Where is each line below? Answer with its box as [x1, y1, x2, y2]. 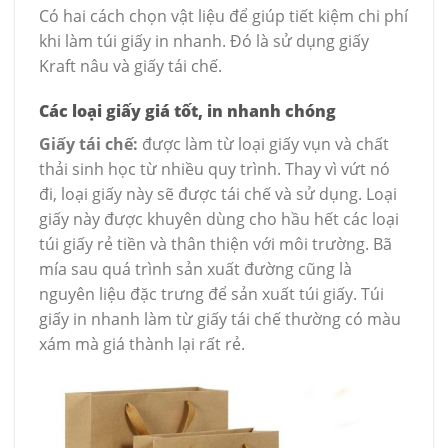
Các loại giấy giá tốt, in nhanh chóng [39, 100, 336, 123]
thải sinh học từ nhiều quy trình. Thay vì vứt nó [39, 158, 390, 181]
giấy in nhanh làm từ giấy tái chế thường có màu [39, 308, 401, 331]
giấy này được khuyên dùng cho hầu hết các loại [39, 208, 399, 231]
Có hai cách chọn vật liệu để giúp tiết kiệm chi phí [39, 4, 408, 27]
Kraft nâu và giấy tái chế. [39, 54, 222, 77]
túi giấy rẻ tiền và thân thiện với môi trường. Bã [39, 233, 392, 256]
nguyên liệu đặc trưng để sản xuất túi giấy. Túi [39, 283, 384, 306]
